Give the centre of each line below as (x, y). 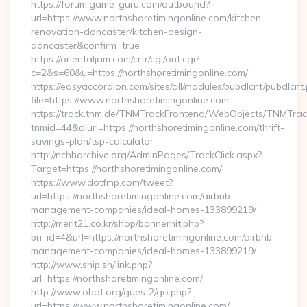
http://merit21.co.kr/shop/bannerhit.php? (117, 223)
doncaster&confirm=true (85, 45)
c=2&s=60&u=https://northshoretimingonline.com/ (139, 73)
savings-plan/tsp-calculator (92, 141)
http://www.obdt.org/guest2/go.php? (111, 292)
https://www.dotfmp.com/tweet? (102, 182)
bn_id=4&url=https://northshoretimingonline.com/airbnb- (153, 237)
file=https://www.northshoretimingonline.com (130, 100)
